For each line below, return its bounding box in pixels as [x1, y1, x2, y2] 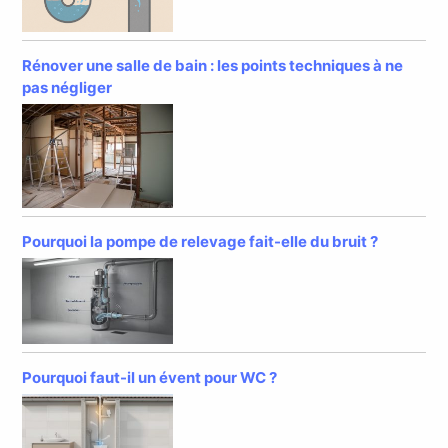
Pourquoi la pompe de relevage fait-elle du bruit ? [22, 231, 379, 251]
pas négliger [22, 77, 113, 97]
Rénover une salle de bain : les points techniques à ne [22, 55, 404, 75]
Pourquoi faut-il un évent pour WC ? [22, 367, 278, 387]
